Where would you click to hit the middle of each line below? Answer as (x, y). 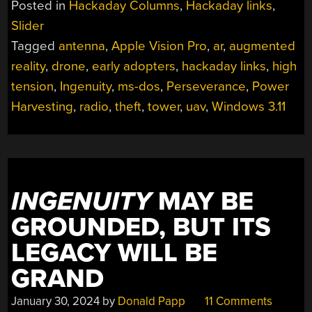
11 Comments (237, 302)
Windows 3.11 (249, 107)
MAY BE (203, 202)
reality (29, 67)
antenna (82, 46)
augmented (263, 46)
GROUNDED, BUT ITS (141, 228)
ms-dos (139, 87)
